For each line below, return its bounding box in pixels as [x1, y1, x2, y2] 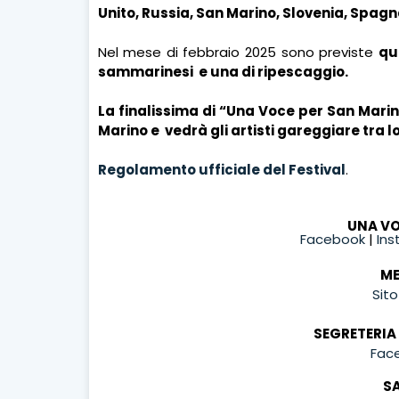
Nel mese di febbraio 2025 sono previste [97, 42, 379, 61]
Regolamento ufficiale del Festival [97, 159, 346, 179]
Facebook [300, 229, 365, 248]
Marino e [97, 120, 162, 140]
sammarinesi [97, 61, 193, 81]
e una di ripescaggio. [198, 61, 348, 81]
